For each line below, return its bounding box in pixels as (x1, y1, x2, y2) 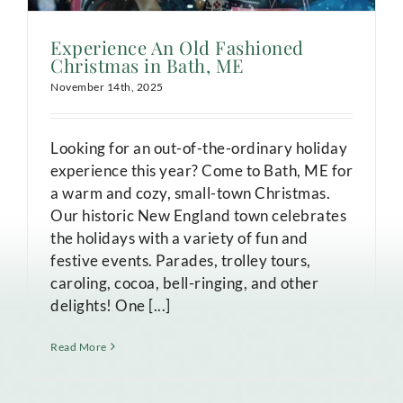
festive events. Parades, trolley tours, (50, 250, 311, 270)
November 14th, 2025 (50, 79, 164, 94)
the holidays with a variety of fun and (50, 228, 308, 247)
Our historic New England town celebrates (50, 205, 346, 225)
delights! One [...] (50, 295, 171, 315)
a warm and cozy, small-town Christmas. (50, 183, 330, 202)
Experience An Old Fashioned (50, 34, 304, 59)
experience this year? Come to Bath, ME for (50, 160, 353, 180)
